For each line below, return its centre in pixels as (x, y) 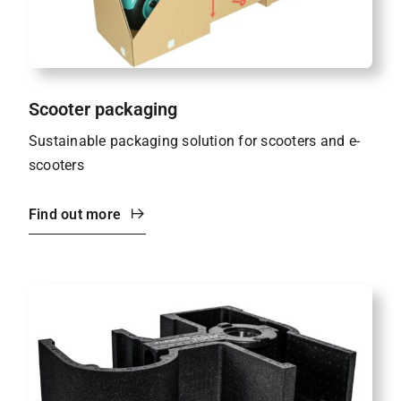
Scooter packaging (103, 109)
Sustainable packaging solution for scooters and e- (194, 141)
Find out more (75, 214)
